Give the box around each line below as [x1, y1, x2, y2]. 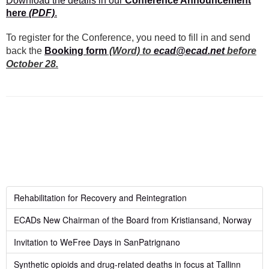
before [225, 46, 256, 56]
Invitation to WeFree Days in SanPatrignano [14, 236, 180, 249]
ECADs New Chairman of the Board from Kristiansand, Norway [14, 214, 252, 226]
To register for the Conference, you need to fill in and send [6, 32, 250, 43]
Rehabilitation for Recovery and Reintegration [14, 192, 187, 204]
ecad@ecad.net [154, 46, 225, 56]
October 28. [6, 59, 58, 70]
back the [6, 46, 42, 56]
